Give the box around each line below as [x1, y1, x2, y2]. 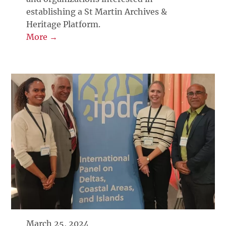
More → [26, 32, 58, 42]
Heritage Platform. [26, 19, 101, 30]
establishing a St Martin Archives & [26, 7, 167, 17]
